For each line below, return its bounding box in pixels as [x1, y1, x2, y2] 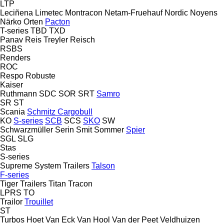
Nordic [164, 8, 188, 17]
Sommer [94, 125, 124, 134]
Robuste [25, 71, 55, 80]
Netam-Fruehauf [104, 8, 162, 17]
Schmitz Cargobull [27, 107, 92, 116]
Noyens [190, 8, 217, 17]
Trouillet [24, 197, 53, 206]
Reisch [70, 35, 95, 44]
